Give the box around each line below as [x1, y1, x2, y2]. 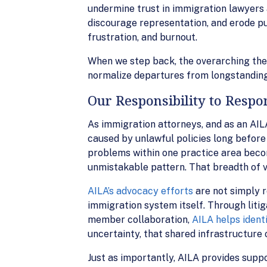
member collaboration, [88, 214, 192, 225]
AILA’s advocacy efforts [88, 185, 193, 197]
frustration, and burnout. [88, 32, 197, 43]
